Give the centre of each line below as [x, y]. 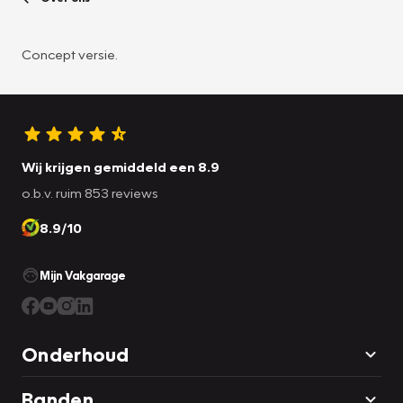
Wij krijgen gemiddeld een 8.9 [121, 166]
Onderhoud [76, 354]
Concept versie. [70, 54]
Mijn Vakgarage [83, 275]
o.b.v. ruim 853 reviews [90, 192]
